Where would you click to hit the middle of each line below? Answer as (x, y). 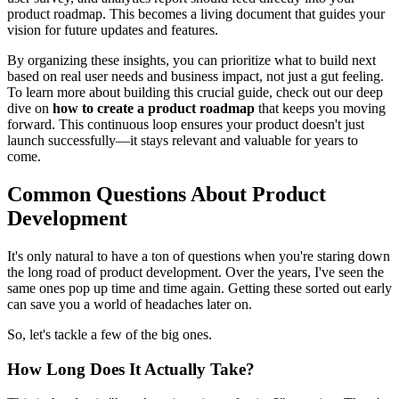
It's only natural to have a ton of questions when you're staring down (199, 256)
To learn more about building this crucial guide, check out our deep (195, 92)
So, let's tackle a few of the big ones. (110, 334)
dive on (30, 108)
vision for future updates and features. (113, 30)
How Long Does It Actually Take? (131, 369)
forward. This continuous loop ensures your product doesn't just (186, 124)
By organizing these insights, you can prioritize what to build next (191, 60)
